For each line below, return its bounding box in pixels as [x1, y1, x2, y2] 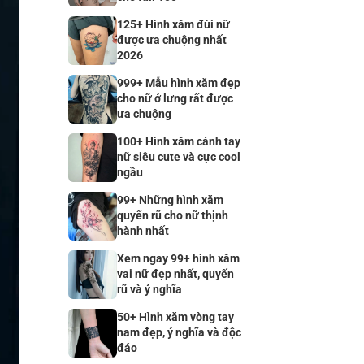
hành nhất [116, 224, 169, 238]
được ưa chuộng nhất [116, 33, 227, 47]
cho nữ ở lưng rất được [116, 92, 233, 106]
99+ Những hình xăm [116, 193, 223, 207]
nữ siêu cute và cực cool [116, 150, 240, 164]
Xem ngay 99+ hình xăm [116, 252, 240, 266]
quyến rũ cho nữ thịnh [116, 209, 228, 223]
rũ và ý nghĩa [116, 283, 182, 297]
